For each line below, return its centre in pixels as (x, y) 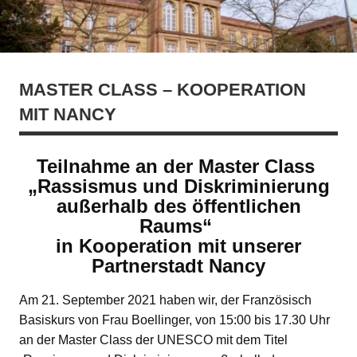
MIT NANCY (68, 114)
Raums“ (178, 226)
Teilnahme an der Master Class (178, 167)
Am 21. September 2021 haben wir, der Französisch (165, 300)
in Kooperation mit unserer (178, 246)
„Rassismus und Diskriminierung (178, 186)
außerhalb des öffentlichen (178, 206)
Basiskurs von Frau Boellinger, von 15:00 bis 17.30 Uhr (175, 320)
